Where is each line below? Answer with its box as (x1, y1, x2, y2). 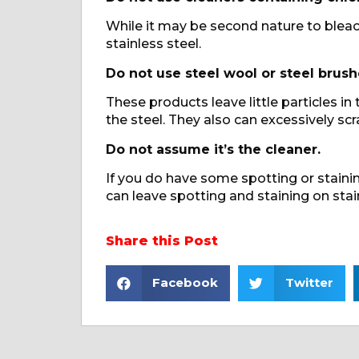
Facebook (152, 275, 218, 291)
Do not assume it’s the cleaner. (105, 141, 321, 157)
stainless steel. (105, 36, 201, 52)
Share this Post (105, 233, 218, 249)
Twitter (284, 275, 333, 291)
